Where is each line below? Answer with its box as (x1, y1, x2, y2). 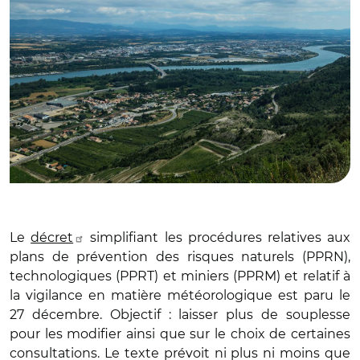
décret (31, 229, 74, 245)
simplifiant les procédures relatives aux (84, 229, 351, 245)
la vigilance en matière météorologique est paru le (10, 287, 350, 303)
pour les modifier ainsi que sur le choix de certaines (10, 325, 350, 342)
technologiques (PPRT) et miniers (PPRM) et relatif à (10, 268, 350, 284)
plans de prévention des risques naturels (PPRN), (10, 248, 350, 264)
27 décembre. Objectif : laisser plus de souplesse (10, 306, 350, 322)
